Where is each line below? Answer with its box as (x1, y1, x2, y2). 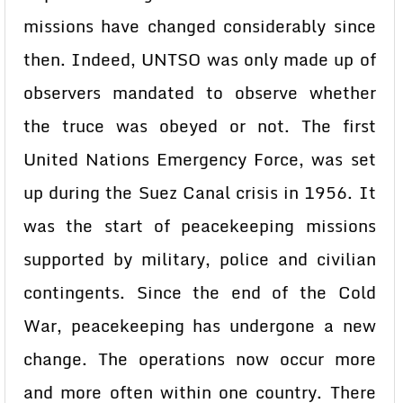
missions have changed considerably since (23, 13, 376, 40)
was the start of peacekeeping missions (23, 212, 376, 239)
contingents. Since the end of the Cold (23, 279, 376, 306)
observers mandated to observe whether (23, 79, 376, 106)
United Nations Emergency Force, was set (23, 146, 376, 173)
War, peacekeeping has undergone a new (23, 312, 376, 339)
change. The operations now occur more (23, 345, 376, 372)
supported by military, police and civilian (23, 246, 376, 273)
